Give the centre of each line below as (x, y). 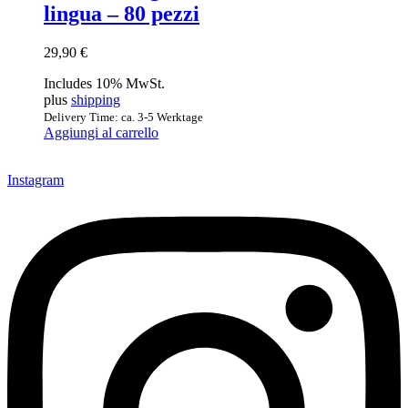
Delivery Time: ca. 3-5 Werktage (123, 117)
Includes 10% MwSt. (104, 83)
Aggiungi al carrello (101, 132)
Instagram (36, 179)
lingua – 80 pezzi (122, 14)
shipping (96, 99)
